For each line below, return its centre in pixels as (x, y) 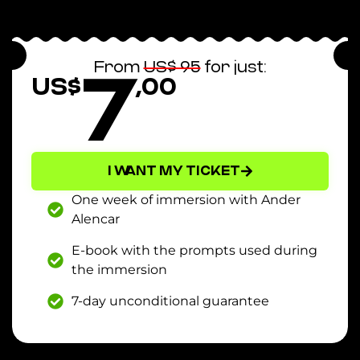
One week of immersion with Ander (186, 199)
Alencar (96, 219)
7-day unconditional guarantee (170, 301)
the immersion (119, 269)
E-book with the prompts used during (194, 250)
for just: (233, 66)
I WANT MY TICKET (174, 170)
